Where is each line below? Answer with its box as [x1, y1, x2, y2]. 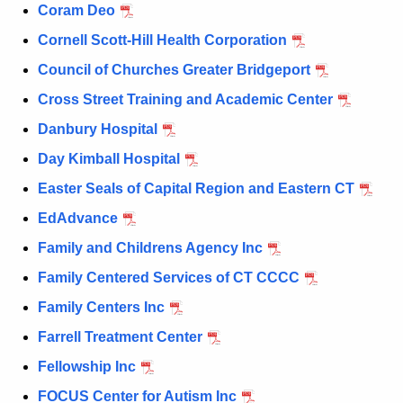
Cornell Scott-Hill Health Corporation [38, 32, 287, 49]
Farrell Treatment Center [38, 329, 202, 345]
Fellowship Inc [38, 359, 136, 375]
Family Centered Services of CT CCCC [38, 270, 300, 286]
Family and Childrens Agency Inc [38, 240, 263, 256]
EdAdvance [38, 210, 118, 227]
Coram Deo [38, 3, 115, 19]
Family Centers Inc [38, 300, 165, 316]
